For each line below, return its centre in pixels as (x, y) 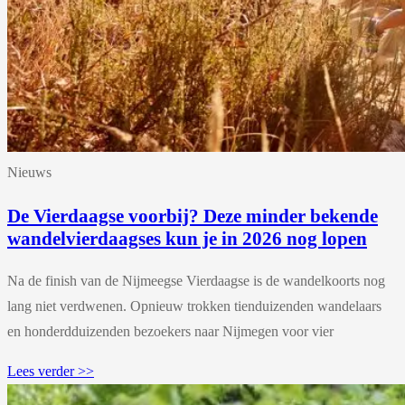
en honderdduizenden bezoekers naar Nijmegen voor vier (170, 331)
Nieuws (29, 172)
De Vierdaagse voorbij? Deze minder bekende (193, 215)
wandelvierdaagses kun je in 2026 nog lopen (187, 238)
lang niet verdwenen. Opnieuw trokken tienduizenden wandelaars (194, 306)
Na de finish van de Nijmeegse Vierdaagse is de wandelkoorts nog (196, 280)
